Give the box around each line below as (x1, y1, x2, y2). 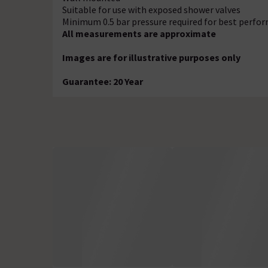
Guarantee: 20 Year (62, 75, 143, 87)
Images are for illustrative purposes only (62, 51, 242, 63)
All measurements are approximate (62, 27, 221, 39)
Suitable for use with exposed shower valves (62, 3, 240, 16)
